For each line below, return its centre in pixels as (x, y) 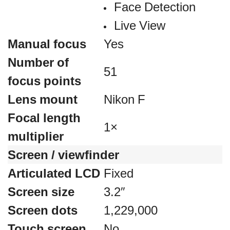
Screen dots (43, 210)
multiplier (36, 136)
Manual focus (47, 44)
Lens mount (43, 99)
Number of (38, 62)
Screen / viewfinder (63, 155)
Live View (140, 25)
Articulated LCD (54, 173)
